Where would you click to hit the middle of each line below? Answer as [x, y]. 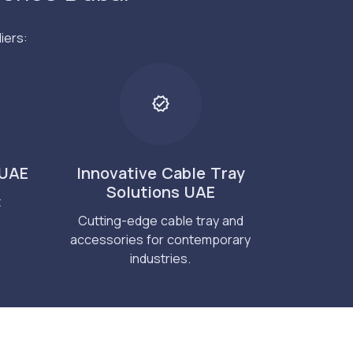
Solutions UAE [160, 191]
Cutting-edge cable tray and [160, 220]
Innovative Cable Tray [160, 173]
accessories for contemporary [160, 239]
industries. [160, 258]
